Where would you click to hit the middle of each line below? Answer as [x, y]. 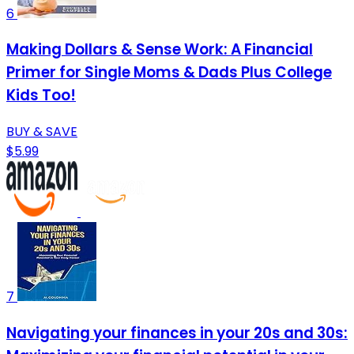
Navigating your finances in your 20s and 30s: [177, 333]
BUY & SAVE [42, 131]
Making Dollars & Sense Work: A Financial [160, 50]
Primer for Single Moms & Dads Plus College [169, 73]
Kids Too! [41, 96]
